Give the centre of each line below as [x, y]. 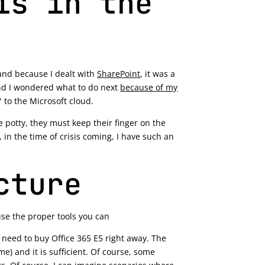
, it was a [158, 73]
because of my [149, 87]
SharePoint [119, 73]
